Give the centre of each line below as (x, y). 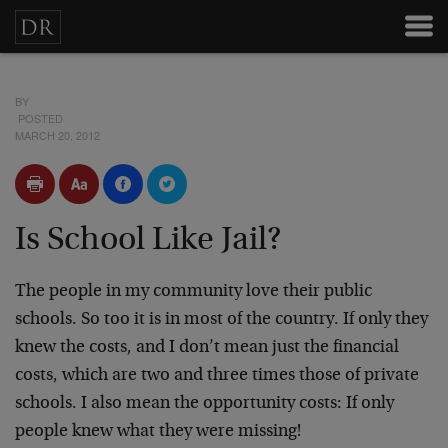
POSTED (39, 118)
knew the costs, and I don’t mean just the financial (207, 348)
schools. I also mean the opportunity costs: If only (204, 404)
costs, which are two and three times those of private (217, 376)
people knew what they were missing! (158, 432)
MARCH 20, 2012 (57, 135)
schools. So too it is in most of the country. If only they (221, 320)
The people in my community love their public (193, 292)
